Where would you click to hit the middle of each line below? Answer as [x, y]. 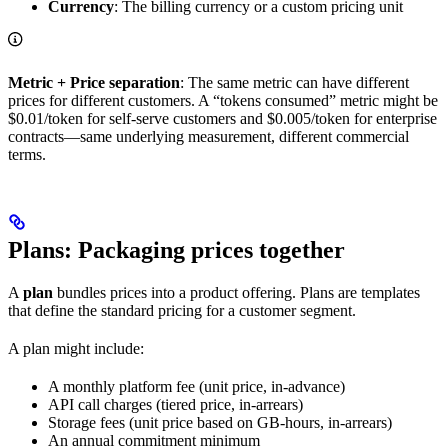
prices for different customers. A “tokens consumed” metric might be [223, 100]
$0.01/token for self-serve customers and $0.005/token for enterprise [222, 118]
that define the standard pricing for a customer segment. [182, 311]
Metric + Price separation [94, 82]
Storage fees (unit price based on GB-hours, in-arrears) [220, 423]
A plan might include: [76, 349]
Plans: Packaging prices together [176, 250]
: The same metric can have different [294, 82]
